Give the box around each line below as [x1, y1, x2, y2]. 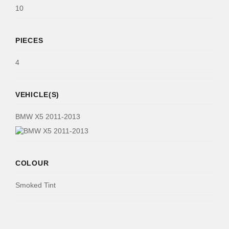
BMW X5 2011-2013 [15, 112, 80, 121]
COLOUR [15, 159, 49, 168]
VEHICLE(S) [15, 90, 60, 99]
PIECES [15, 36, 43, 45]
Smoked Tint [15, 181, 56, 190]
